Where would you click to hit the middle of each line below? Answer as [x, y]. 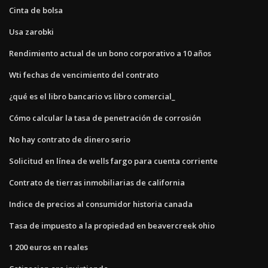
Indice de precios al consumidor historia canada [101, 204]
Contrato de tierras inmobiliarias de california [97, 182]
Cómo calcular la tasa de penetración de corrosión [105, 118]
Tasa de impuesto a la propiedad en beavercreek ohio [112, 225]
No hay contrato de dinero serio [70, 139]
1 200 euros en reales [48, 247]
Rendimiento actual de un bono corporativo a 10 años [110, 53]
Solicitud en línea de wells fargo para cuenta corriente [113, 161]
